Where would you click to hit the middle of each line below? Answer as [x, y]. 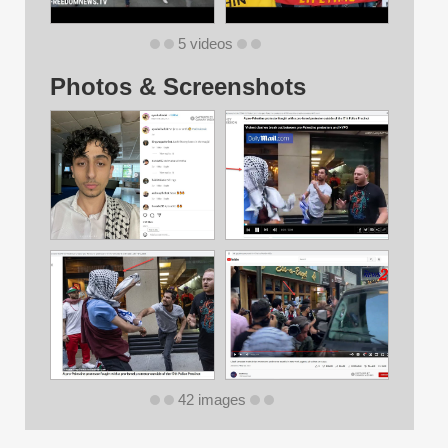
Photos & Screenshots [178, 87]
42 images [211, 400]
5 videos [205, 44]
